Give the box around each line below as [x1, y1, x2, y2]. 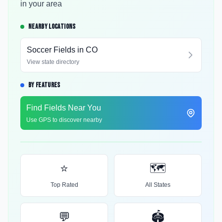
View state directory [27, 58, 79, 65]
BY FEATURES [28, 81, 60, 89]
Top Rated [50, 181, 78, 188]
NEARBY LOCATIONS [28, 22, 76, 31]
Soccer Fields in [27, 46, 86, 54]
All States [145, 181, 170, 188]
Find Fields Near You [26, 104, 101, 112]
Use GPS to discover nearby [26, 116, 102, 123]
